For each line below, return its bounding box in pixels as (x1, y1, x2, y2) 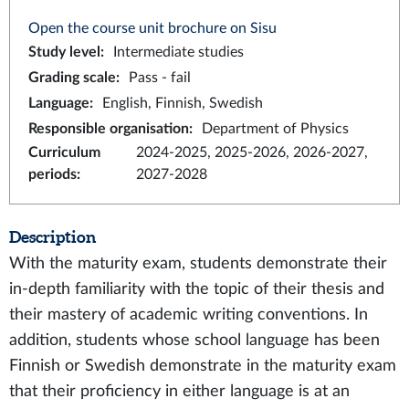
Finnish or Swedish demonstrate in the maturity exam (9, 358, 396, 373)
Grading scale (28, 70, 116, 85)
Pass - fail (129, 70, 191, 85)
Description (9, 227, 96, 246)
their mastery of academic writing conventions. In (9, 307, 368, 322)
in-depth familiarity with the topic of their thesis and (9, 281, 384, 297)
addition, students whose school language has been (9, 332, 380, 348)
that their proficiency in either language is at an (9, 383, 350, 399)
